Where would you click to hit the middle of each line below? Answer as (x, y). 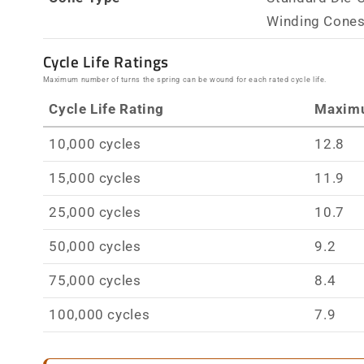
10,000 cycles (95, 144)
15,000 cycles (95, 178)
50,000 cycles (95, 247)
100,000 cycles (100, 315)
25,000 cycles (95, 212)
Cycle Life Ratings (106, 61)
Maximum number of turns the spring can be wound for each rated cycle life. (185, 80)
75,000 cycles (95, 281)
